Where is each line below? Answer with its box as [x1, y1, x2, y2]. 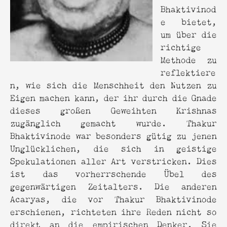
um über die [161, 26, 217, 41]
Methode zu [161, 52, 217, 66]
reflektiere [161, 64, 216, 79]
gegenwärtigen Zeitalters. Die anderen [10, 178, 217, 193]
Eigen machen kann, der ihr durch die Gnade [10, 90, 217, 104]
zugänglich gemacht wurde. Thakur [10, 115, 217, 129]
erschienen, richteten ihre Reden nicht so [10, 204, 217, 218]
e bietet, [161, 14, 217, 28]
